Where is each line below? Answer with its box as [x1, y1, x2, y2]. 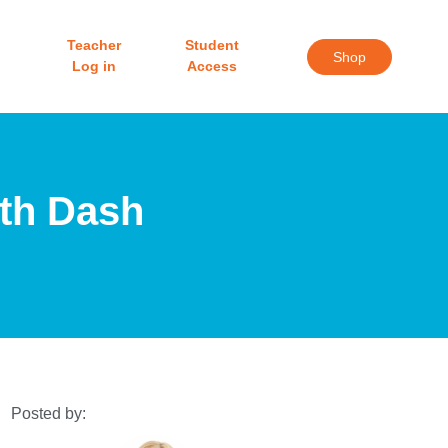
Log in [72, 58, 117, 75]
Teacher [67, 37, 122, 54]
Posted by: [10, 405, 86, 423]
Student [185, 37, 240, 54]
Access [187, 58, 238, 75]
